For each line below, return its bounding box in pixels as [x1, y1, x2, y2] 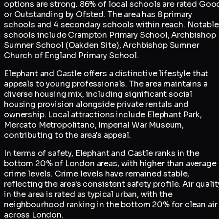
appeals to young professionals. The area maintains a [4, 79, 208, 89]
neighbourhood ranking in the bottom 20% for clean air [4, 199, 218, 210]
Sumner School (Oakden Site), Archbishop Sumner [4, 40, 199, 51]
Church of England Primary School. [4, 50, 139, 61]
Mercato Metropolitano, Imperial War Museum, [4, 120, 184, 131]
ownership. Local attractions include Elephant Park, [4, 109, 202, 120]
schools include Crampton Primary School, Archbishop [4, 30, 216, 41]
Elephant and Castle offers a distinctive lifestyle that [4, 68, 209, 79]
